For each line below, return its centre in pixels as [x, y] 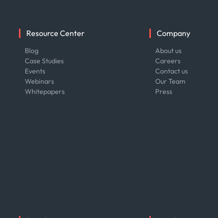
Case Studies [44, 61]
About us [169, 51]
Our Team [171, 81]
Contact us [172, 71]
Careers [168, 61]
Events [35, 71]
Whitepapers [45, 91]
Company [174, 33]
